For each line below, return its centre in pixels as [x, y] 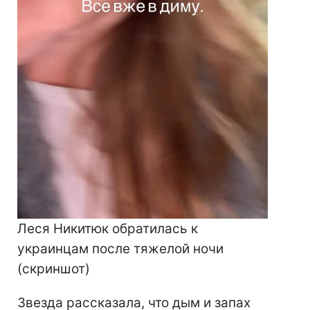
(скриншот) [54, 268]
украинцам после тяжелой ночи [120, 248]
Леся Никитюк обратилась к [108, 228]
